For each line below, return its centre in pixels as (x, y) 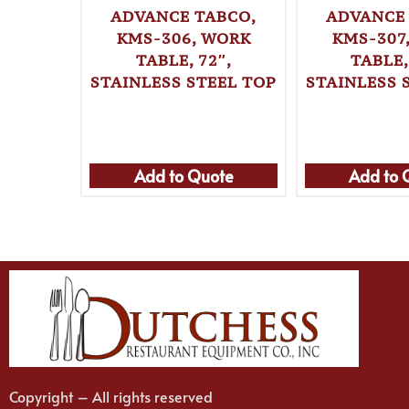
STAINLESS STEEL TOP (184, 83)
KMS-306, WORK (184, 39)
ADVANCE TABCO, (184, 17)
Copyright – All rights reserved (111, 396)
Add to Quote (184, 175)
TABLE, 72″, (184, 61)
